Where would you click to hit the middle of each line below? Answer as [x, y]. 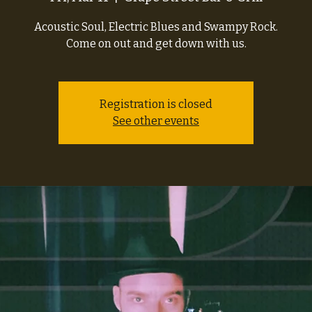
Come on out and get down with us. [156, 44]
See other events [156, 121]
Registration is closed [156, 104]
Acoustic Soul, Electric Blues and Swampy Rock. [156, 27]
